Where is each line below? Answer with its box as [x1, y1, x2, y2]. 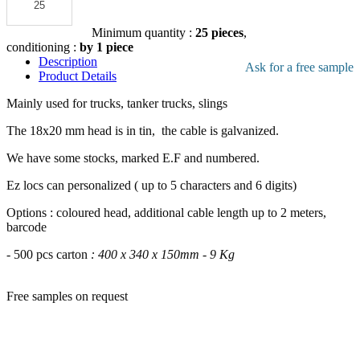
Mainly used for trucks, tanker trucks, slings [6, 96, 227, 111]
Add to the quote [6, 26, 92, 40]
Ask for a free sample [245, 60, 354, 75]
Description [39, 55, 97, 69]
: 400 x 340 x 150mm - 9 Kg [91, 247, 235, 262]
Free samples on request [6, 289, 128, 304]
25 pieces [195, 26, 243, 40]
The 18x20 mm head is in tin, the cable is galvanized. [6, 124, 279, 138]
